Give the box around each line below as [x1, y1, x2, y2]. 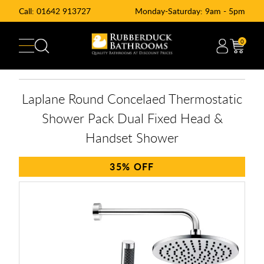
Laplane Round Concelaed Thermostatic [22, 90, 242, 107]
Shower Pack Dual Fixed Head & [41, 109, 223, 127]
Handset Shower [85, 128, 179, 146]
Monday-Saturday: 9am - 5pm [135, 5, 245, 16]
